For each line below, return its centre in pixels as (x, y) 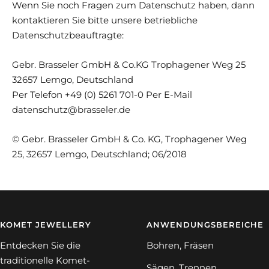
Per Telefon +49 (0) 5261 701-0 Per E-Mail (102, 94)
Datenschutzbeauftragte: (68, 35)
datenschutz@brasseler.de (72, 109)
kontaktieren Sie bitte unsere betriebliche (105, 20)
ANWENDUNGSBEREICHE (205, 224)
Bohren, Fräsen (180, 245)
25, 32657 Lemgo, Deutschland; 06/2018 (99, 154)
